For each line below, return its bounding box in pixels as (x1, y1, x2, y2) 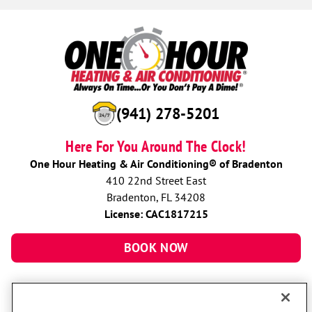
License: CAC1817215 (104, 207, 208, 221)
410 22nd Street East (106, 173, 206, 188)
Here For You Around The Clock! (65, 136, 247, 157)
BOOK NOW (123, 240, 189, 256)
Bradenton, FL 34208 (107, 190, 205, 205)
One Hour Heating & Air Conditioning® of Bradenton (29, 157, 283, 171)
